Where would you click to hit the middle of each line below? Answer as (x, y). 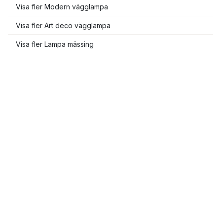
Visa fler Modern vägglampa (62, 7)
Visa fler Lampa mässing (55, 44)
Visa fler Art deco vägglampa (63, 25)
